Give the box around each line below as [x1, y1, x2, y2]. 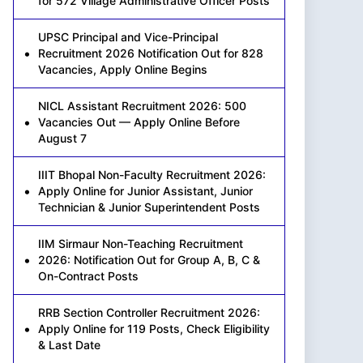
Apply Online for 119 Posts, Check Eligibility [38, 321, 270, 335]
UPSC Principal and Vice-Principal [38, 29, 218, 44]
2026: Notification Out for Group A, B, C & [38, 252, 260, 267]
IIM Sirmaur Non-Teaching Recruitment [38, 236, 243, 250]
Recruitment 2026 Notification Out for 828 [38, 45, 263, 60]
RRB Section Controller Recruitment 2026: [38, 305, 260, 319]
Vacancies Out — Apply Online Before [38, 114, 240, 129]
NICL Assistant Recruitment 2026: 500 [38, 98, 246, 113]
